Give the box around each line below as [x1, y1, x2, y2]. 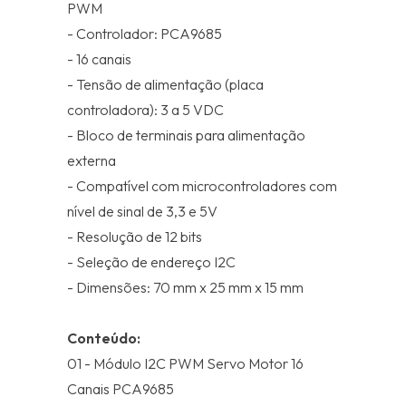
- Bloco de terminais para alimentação [67, 126, 305, 144]
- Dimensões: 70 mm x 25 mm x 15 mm [67, 278, 304, 296]
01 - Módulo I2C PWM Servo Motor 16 [67, 354, 304, 372]
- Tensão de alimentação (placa [67, 75, 264, 93]
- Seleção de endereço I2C [67, 253, 236, 271]
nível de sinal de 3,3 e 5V [67, 202, 217, 220]
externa [67, 151, 116, 169]
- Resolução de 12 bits [67, 227, 202, 246]
